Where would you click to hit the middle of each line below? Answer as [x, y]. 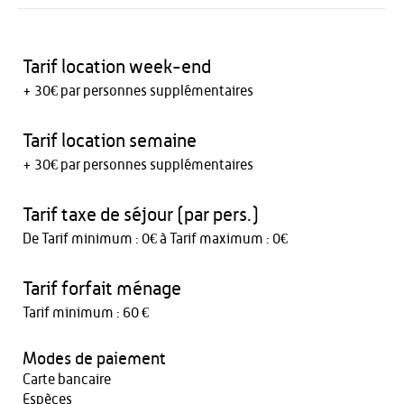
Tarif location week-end [117, 67]
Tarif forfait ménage [102, 289]
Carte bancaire [67, 379]
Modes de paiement [94, 359]
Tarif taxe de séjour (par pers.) [141, 215]
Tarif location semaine [110, 141]
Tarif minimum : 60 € [86, 312]
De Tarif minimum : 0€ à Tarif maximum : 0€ [155, 239]
